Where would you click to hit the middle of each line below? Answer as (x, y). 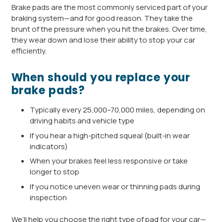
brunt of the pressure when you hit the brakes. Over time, (109, 29)
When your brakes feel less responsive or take (109, 161)
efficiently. (29, 51)
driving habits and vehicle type (82, 121)
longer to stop (55, 172)
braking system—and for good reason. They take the (102, 18)
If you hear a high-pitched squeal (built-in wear (110, 135)
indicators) (49, 146)
